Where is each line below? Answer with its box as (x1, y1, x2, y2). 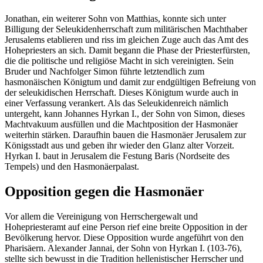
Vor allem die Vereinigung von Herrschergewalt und (5, 211, 198, 222)
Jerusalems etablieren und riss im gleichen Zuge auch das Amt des (5, 35, 248, 45)
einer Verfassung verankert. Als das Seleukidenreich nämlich (5, 98, 228, 109)
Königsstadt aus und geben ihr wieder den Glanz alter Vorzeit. (5, 140, 234, 151)
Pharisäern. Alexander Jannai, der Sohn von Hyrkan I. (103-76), (5, 243, 242, 254)
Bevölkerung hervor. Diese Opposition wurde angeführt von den (5, 232, 244, 243)
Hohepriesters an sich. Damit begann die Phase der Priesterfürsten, (5, 45, 250, 56)
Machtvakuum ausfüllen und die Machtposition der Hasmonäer (5, 119, 238, 130)
